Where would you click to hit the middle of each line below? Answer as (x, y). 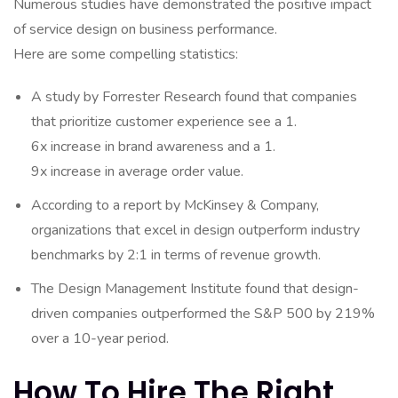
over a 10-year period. (100, 338)
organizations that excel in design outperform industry (195, 230)
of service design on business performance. (145, 29)
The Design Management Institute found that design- (195, 289)
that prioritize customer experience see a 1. (164, 122)
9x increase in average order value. (137, 171)
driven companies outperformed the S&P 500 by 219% (203, 314)
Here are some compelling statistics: (126, 54)
